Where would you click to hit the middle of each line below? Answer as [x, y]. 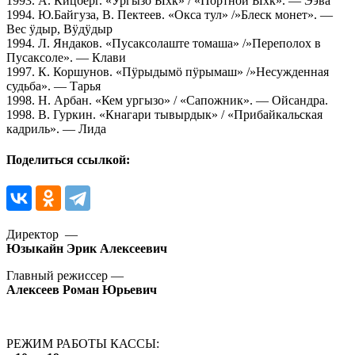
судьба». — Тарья [53, 86]
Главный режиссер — [65, 276]
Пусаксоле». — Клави [66, 57]
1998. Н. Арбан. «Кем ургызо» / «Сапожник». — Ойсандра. [167, 100]
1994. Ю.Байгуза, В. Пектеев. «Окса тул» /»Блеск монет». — [170, 14]
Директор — [42, 235]
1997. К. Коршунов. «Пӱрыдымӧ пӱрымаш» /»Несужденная [168, 71]
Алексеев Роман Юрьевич [82, 290]
